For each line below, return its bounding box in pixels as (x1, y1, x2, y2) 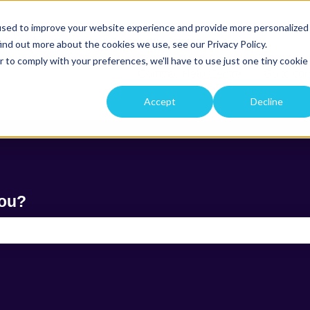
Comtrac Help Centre (138, 67, 241, 80)
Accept (144, 95, 176, 108)
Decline (250, 95, 283, 108)
